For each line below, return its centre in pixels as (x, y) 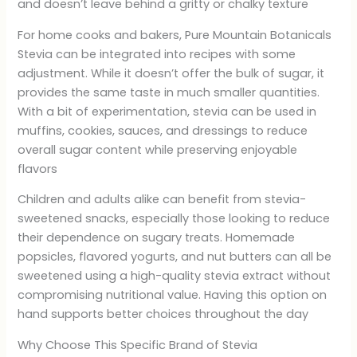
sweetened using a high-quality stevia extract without (175, 276)
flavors (38, 169)
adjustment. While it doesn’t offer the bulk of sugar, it (171, 73)
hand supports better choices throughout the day (163, 314)
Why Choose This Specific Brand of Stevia (138, 345)
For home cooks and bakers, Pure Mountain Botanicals (175, 35)
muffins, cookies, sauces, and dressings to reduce (163, 130)
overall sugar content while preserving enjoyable (158, 149)
